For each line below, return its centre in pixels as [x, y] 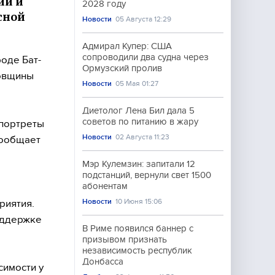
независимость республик [137, 250]
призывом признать [125, 239]
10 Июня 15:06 [139, 201]
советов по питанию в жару [140, 122]
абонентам [105, 186]
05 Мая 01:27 [137, 83]
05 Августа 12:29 [144, 19]
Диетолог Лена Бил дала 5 [138, 110]
